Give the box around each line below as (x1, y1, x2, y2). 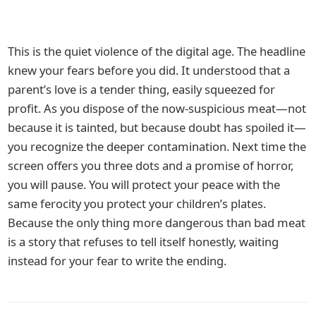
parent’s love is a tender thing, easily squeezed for (8, 80, 276, 97)
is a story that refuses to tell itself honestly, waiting (8, 233, 279, 250)
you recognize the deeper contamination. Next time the (8, 138, 307, 154)
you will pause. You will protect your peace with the (8, 176, 281, 193)
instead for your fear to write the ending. (8, 252, 227, 269)
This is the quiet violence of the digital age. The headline (8, 42, 306, 59)
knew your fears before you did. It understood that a (8, 61, 291, 78)
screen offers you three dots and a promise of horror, (8, 157, 294, 174)
